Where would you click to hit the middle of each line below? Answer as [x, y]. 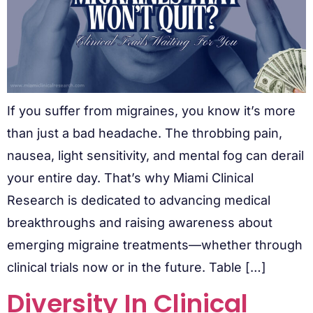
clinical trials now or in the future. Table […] [137, 267]
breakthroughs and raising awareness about [140, 222]
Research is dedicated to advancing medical [139, 200]
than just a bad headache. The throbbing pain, [145, 133]
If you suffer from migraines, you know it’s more [151, 110]
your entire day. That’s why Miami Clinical [130, 177]
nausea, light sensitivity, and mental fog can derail [155, 155]
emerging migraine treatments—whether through [155, 245]
